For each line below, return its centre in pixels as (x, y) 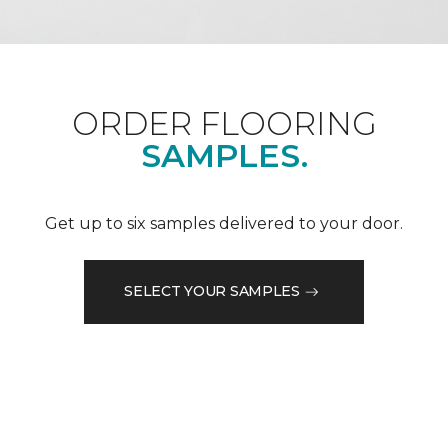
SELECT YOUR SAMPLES (212, 291)
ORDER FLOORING (224, 123)
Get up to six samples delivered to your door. (224, 223)
